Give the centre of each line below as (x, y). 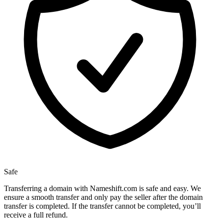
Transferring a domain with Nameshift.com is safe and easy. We (102, 189)
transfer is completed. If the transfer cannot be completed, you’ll (102, 206)
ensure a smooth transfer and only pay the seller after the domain (103, 197)
